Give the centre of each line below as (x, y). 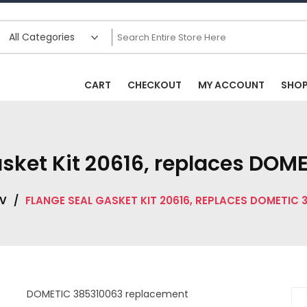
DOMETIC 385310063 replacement (107, 294)
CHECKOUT (155, 85)
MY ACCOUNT (231, 85)
